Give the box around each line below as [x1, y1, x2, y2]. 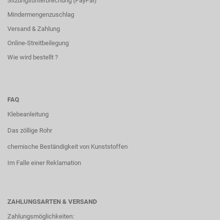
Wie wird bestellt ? [7, 54, 58, 61]
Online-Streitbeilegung [7, 39, 69, 47]
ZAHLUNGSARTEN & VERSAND [7, 198, 97, 206]
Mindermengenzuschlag [7, 11, 74, 19]
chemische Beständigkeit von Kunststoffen [7, 143, 128, 151]
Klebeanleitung [7, 110, 49, 118]
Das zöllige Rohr [7, 127, 52, 135]
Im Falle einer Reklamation [7, 159, 81, 167]
